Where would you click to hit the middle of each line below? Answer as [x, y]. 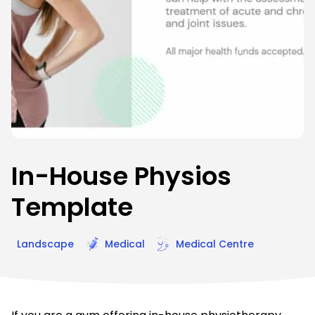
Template [72, 207]
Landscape [45, 244]
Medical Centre [215, 244]
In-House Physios [121, 176]
